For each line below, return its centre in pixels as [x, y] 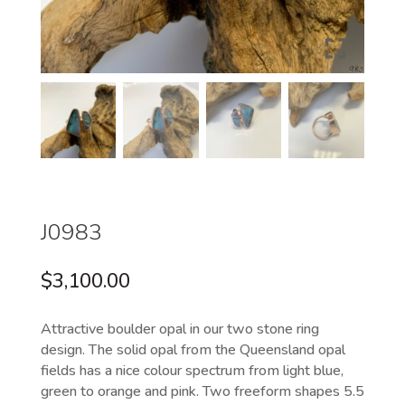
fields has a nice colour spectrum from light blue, [192, 370]
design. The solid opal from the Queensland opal [193, 349]
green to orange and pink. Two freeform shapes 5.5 [202, 391]
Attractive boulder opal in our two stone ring [179, 329]
